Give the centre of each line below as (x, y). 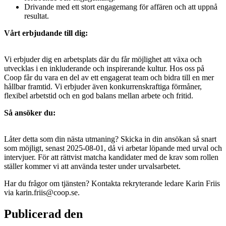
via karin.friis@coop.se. (42, 193)
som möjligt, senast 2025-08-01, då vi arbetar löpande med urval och (113, 148)
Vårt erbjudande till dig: (46, 33)
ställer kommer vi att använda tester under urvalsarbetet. (92, 166)
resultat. (37, 16)
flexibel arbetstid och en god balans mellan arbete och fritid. (99, 96)
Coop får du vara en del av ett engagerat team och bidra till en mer (109, 78)
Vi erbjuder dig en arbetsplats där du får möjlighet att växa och (103, 60)
